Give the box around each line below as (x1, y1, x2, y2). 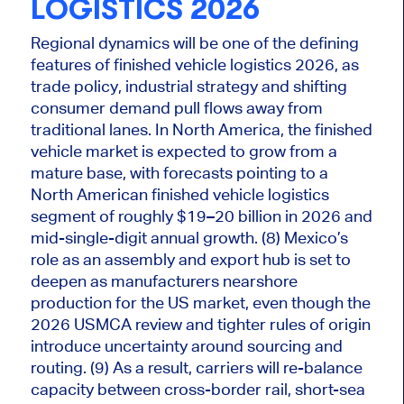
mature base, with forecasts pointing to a (30, 162, 328, 182)
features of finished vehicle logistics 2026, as (30, 54, 359, 74)
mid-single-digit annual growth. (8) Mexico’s (30, 227, 348, 247)
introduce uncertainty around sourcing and (30, 335, 343, 355)
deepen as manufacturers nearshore (30, 271, 298, 290)
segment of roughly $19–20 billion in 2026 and (30, 206, 372, 225)
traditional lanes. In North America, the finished (30, 119, 372, 139)
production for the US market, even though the (30, 292, 371, 312)
